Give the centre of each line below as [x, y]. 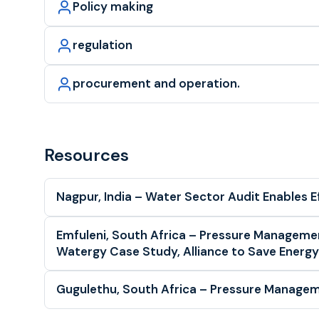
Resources [87, 155]
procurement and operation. [157, 84]
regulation [103, 45]
